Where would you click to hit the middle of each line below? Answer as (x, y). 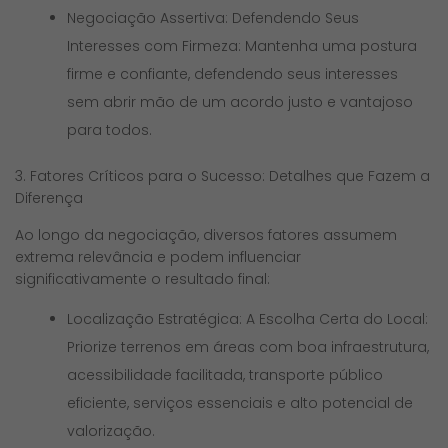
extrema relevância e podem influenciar (158, 256)
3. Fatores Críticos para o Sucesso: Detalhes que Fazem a (222, 175)
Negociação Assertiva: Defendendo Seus (213, 17)
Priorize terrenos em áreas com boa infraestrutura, (248, 346)
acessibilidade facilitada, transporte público (225, 374)
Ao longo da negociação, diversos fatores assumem (206, 234)
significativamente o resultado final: (142, 278)
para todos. (110, 129)
